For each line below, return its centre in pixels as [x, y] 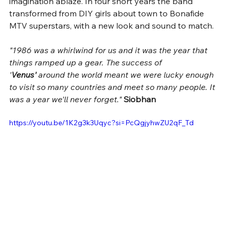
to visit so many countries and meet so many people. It [113, 87]
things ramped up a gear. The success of [87, 62]
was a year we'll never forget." [66, 99]
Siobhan [141, 99]
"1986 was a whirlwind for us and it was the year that [109, 50]
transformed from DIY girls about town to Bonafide [108, 13]
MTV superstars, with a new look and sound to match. [112, 25]
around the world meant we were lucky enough [126, 74]
